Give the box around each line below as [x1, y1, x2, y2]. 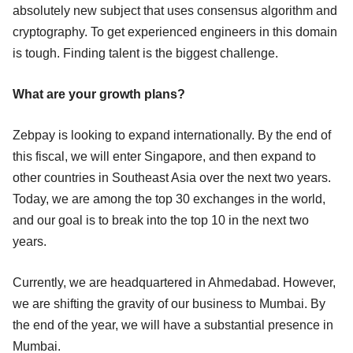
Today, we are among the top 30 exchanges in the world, [13, 191, 325, 206]
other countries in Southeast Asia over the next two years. [13, 170, 331, 184]
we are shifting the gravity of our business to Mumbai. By [13, 296, 325, 310]
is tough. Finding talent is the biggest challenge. [13, 46, 278, 60]
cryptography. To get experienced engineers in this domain [13, 24, 337, 39]
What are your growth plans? [13, 87, 185, 101]
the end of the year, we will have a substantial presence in [13, 318, 333, 332]
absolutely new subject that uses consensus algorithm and [13, 3, 337, 17]
